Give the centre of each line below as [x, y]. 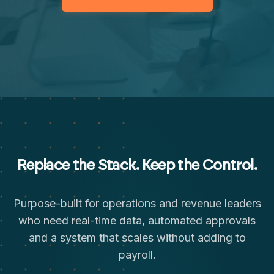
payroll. [137, 255]
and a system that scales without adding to [137, 238]
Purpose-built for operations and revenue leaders [137, 203]
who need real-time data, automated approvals [137, 220]
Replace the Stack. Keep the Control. [137, 166]
